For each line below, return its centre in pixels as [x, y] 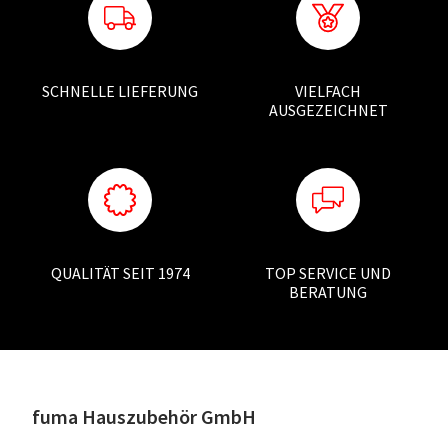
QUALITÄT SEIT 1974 [120, 272]
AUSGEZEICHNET [328, 109]
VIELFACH [328, 90]
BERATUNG [328, 291]
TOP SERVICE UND [328, 272]
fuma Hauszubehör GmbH [144, 416]
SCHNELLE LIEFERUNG [120, 90]
